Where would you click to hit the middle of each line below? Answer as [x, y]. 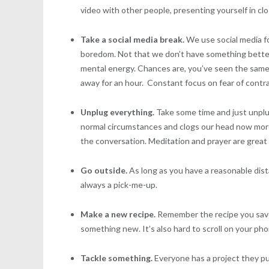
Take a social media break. [133, 39]
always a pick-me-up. [119, 184]
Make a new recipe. [118, 214]
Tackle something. [118, 258]
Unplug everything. [118, 112]
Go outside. [105, 170]
